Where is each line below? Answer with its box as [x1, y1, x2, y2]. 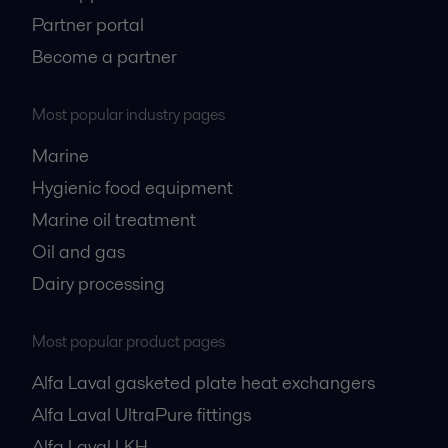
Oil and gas [32, 238, 125, 264]
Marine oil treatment [32, 206, 196, 232]
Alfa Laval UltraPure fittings [32, 401, 251, 427]
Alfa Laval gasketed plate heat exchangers [32, 369, 375, 395]
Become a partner [32, 43, 177, 69]
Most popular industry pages [32, 102, 225, 126]
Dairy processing [32, 270, 165, 296]
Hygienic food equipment [32, 174, 233, 200]
